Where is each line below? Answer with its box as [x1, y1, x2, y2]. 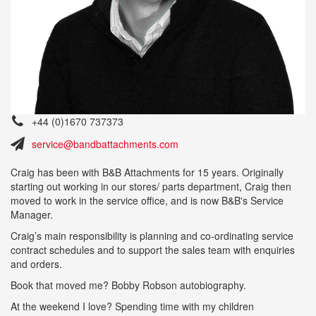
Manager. [11, 207, 53, 221]
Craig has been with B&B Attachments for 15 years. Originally [11, 164, 284, 179]
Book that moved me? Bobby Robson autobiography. [11, 277, 249, 292]
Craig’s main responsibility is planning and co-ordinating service [11, 228, 293, 243]
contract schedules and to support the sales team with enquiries [11, 242, 295, 257]
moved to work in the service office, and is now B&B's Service [11, 193, 284, 207]
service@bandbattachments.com [32, 136, 178, 151]
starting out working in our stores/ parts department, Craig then [11, 178, 291, 193]
